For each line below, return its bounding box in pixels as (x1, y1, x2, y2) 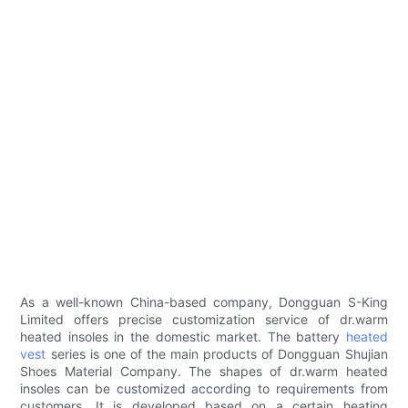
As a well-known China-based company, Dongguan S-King (20, 294, 388, 311)
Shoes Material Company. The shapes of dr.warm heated (20, 363, 388, 380)
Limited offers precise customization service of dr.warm (20, 311, 388, 328)
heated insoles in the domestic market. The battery (20, 329, 346, 345)
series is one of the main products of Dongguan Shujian (46, 346, 388, 362)
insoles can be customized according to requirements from (20, 381, 388, 397)
